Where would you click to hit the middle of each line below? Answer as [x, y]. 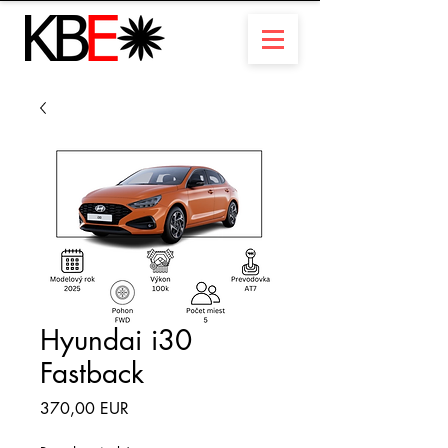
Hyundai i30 [116, 340]
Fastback [92, 373]
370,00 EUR [84, 408]
